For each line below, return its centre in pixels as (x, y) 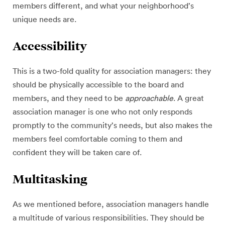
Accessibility (50, 46)
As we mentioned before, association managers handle (111, 204)
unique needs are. (44, 20)
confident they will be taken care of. (77, 153)
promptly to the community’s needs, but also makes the (113, 126)
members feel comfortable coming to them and (97, 139)
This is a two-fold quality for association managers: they (112, 71)
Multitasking (50, 179)
